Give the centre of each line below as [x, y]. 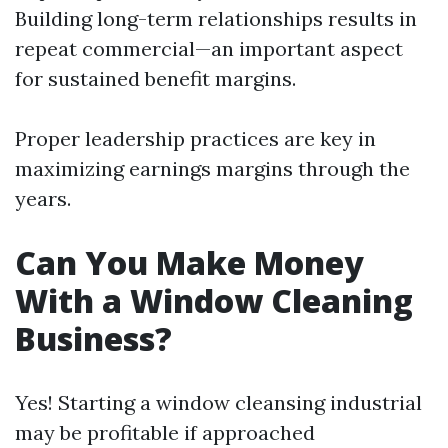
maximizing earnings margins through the [212, 168]
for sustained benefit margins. [155, 78]
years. [43, 198]
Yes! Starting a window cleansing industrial [218, 402]
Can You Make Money [189, 262]
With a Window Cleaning [214, 300]
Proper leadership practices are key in [195, 138]
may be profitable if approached [165, 432]
